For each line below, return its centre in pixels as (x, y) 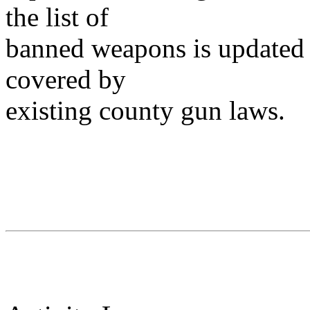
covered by (66, 79)
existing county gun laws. (145, 110)
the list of (57, 17)
